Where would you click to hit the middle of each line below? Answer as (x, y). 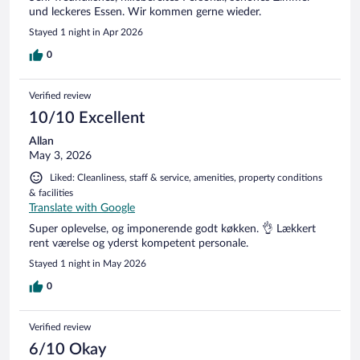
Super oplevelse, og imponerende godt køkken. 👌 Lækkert (172, 229)
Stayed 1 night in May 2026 (88, 263)
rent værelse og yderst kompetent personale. (139, 243)
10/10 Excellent (87, 118)
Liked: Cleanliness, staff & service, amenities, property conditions (186, 177)
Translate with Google (82, 208)
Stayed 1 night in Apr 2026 (86, 32)
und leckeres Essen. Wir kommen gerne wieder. (145, 12)
